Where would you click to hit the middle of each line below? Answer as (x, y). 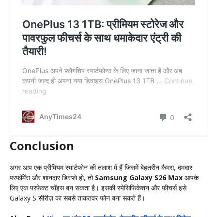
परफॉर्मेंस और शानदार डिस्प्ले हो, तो (52, 178)
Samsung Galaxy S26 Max (139, 178)
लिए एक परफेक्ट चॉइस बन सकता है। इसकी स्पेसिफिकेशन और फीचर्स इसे (98, 188)
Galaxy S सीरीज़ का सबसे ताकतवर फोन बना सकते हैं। (77, 198)
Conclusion (42, 146)
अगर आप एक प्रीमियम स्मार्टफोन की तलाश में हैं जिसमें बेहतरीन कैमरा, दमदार (101, 168)
